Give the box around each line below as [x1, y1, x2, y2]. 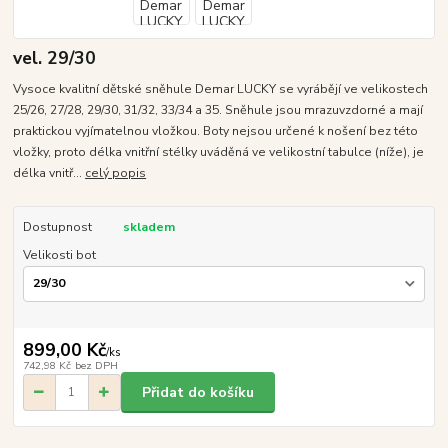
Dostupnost [22, 219, 92, 236]
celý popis [85, 165, 147, 182]
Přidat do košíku [142, 382, 254, 402]
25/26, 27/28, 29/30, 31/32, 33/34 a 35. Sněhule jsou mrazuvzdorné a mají [13, 102, 424, 119]
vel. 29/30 [13, 46, 97, 71]
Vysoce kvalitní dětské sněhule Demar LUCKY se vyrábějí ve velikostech [13, 81, 429, 98]
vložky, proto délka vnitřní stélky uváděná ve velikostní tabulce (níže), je [13, 144, 425, 161]
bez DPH [74, 358, 118, 374]
